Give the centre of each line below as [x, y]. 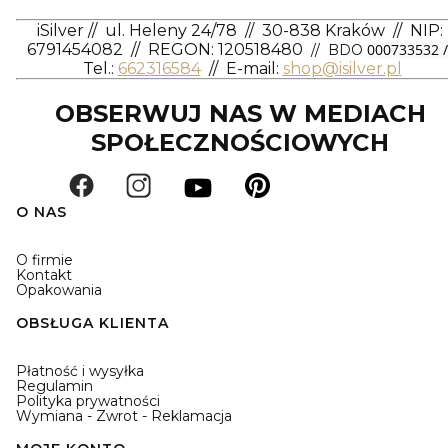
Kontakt [44, 274]
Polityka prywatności [88, 400]
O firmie [44, 259]
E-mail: [254, 68]
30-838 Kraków [323, 30]
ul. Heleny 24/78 [171, 30]
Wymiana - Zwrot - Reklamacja [124, 415]
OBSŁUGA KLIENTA [92, 322]
